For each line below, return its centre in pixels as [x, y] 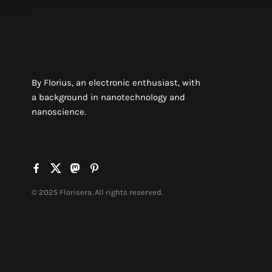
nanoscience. [59, 112]
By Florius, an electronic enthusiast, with [116, 83]
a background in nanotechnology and [108, 97]
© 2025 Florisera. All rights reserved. [97, 192]
